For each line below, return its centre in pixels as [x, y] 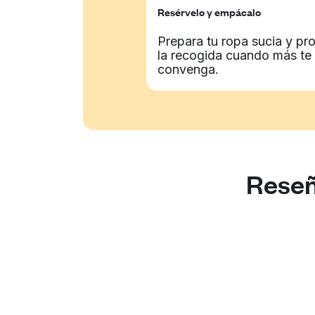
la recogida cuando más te [235, 55]
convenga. [188, 69]
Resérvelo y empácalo [210, 12]
